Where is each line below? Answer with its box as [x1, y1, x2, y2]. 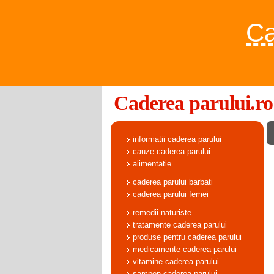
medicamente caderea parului [132, 245, 237, 254]
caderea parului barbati [132, 177, 213, 187]
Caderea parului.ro [113, 92, 273, 114]
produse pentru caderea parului [132, 232, 242, 242]
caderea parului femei [132, 190, 209, 199]
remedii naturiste [132, 208, 191, 217]
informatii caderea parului [132, 135, 221, 144]
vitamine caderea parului [132, 257, 219, 266]
